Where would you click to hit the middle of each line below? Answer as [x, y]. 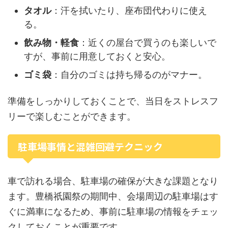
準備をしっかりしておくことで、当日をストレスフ [113, 101]
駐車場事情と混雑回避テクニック [90, 146]
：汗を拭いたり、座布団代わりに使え [129, 10]
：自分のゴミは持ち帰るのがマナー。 [129, 74]
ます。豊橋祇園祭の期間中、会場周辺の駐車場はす [113, 196]
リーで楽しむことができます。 [72, 116]
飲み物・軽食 [51, 42]
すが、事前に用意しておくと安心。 [97, 56]
